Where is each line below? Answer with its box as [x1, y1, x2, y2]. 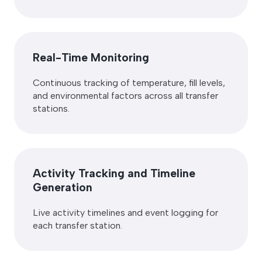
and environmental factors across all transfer [33, 90, 218, 102]
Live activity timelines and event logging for [33, 207, 218, 219]
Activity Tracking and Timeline [33, 167, 195, 181]
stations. [33, 103, 70, 115]
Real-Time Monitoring [33, 51, 149, 65]
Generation [33, 181, 92, 195]
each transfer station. [33, 220, 122, 232]
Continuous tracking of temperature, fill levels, [33, 77, 225, 89]
